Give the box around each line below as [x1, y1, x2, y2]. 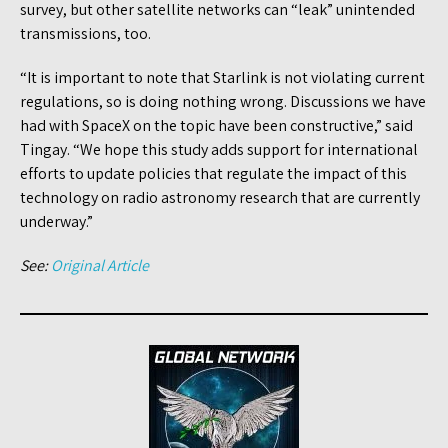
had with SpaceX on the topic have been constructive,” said [20, 114, 413, 136]
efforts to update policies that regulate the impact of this [20, 162, 407, 184]
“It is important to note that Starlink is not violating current [20, 66, 425, 88]
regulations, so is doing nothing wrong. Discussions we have [20, 90, 426, 112]
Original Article [51, 254, 149, 276]
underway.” [20, 210, 93, 232]
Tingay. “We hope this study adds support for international [20, 138, 418, 160]
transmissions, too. [20, 22, 151, 44]
